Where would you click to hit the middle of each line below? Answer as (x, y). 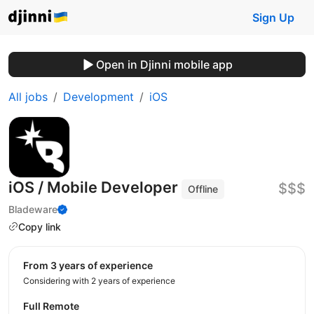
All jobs (28, 97)
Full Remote (51, 306)
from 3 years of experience (91, 266)
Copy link (40, 226)
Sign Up (273, 18)
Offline (203, 189)
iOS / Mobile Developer (95, 187)
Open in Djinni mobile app (164, 64)
